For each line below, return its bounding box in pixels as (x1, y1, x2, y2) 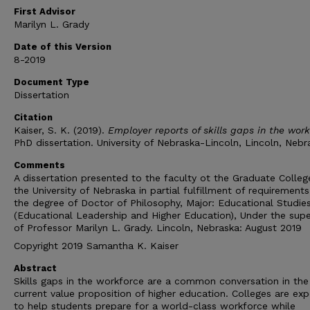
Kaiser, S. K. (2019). (14, 125, 108, 136)
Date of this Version (14, 42, 111, 52)
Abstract (14, 263, 57, 273)
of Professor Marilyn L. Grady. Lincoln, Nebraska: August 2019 (14, 222, 302, 233)
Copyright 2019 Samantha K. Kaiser (14, 240, 179, 251)
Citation (14, 112, 53, 122)
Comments (14, 160, 65, 170)
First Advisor (14, 6, 75, 17)
